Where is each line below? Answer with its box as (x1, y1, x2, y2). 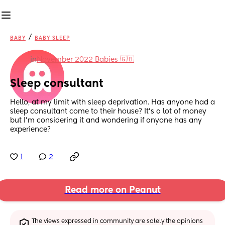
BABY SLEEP (35, 36, 70, 41)
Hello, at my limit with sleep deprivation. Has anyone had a (10, 99, 215, 106)
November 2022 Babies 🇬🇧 (37, 56, 134, 63)
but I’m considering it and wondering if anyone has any (10, 117, 202, 125)
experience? (10, 126, 51, 134)
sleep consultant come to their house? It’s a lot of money (10, 108, 206, 116)
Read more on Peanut (64, 186, 161, 195)
